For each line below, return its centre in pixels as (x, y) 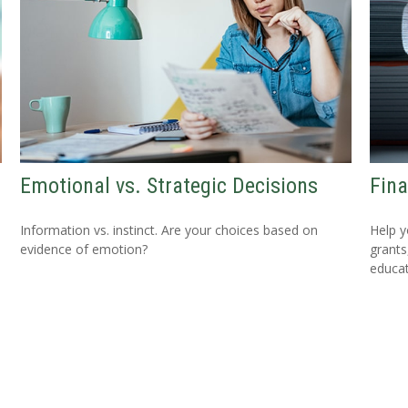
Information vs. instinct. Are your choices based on (169, 230)
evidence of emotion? (84, 250)
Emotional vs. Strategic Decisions (169, 186)
